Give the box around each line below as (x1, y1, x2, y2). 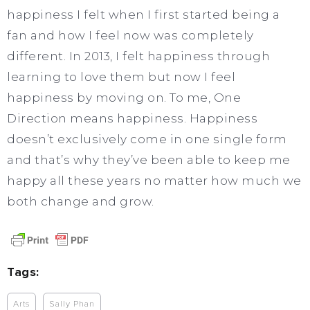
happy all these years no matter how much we (7, 173, 302, 188)
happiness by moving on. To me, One (7, 90, 241, 104)
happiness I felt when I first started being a (7, 7, 280, 21)
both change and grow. (7, 194, 154, 208)
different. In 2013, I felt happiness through (7, 48, 270, 63)
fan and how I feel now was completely (7, 28, 254, 42)
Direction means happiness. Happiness (7, 111, 257, 125)
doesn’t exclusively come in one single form (7, 131, 287, 146)
